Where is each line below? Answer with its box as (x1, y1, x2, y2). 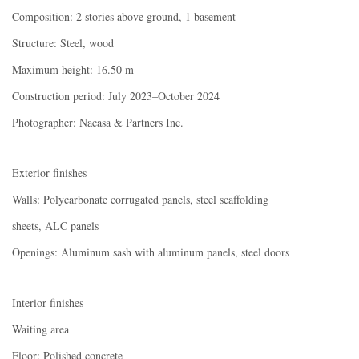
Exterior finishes (12, 165, 87, 181)
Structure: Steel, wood (12, 35, 114, 51)
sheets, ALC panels (12, 218, 99, 234)
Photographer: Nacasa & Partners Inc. (12, 115, 184, 131)
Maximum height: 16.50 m (12, 62, 134, 78)
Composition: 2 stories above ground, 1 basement (12, 9, 236, 25)
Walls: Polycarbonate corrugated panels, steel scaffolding (12, 192, 268, 208)
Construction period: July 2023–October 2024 (12, 88, 220, 104)
